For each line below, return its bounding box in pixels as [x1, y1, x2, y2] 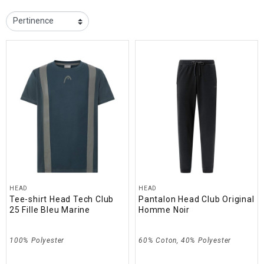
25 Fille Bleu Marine [9, 204, 91, 214]
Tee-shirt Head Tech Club [9, 194, 114, 204]
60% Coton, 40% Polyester [138, 236, 232, 245]
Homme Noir [138, 204, 190, 214]
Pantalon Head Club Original [138, 194, 255, 204]
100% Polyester [9, 236, 65, 245]
